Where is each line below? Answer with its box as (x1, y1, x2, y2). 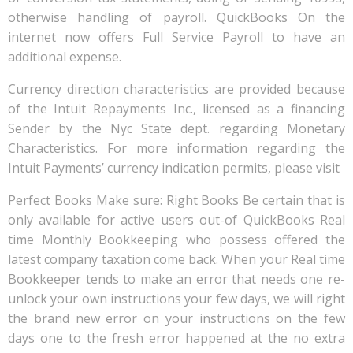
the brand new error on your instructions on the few (8, 310, 345, 327)
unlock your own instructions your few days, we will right (8, 290, 345, 307)
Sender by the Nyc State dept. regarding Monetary (8, 120, 345, 137)
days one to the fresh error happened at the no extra (8, 329, 345, 347)
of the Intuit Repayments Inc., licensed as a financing (8, 100, 345, 117)
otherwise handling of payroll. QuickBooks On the (8, 9, 345, 26)
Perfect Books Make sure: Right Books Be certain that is (8, 191, 345, 209)
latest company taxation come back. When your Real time (8, 251, 345, 268)
